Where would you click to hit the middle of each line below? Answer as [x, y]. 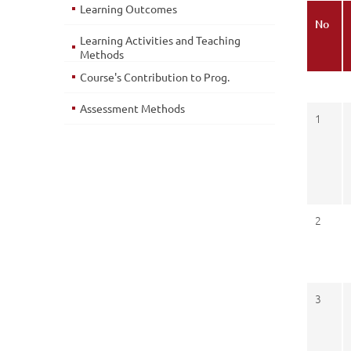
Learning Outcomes [128, 9]
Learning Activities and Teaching [160, 40]
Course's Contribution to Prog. [155, 77]
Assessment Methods [132, 108]
